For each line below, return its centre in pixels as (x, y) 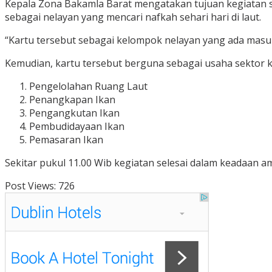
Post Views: (30, 186)
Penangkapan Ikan (72, 100)
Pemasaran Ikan (66, 140)
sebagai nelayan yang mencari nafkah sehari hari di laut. (133, 17)
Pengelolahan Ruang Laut (88, 87)
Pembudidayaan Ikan (77, 127)
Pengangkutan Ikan (74, 113)
